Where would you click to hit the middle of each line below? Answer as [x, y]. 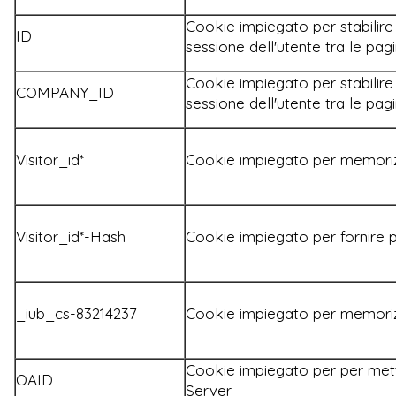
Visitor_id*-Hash [71, 236]
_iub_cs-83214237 [76, 313]
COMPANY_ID [65, 92]
